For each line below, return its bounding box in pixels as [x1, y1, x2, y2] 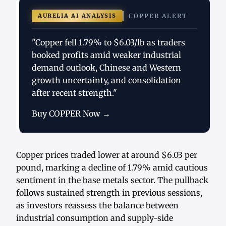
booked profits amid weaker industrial [32, 50, 181, 61]
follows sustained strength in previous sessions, [16, 188, 202, 198]
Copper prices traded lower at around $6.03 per [16, 150, 197, 160]
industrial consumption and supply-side [16, 213, 173, 223]
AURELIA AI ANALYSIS [38, 12, 117, 20]
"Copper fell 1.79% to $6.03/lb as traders [32, 37, 185, 48]
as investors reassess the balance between [16, 200, 179, 211]
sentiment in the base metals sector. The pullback [16, 175, 208, 186]
